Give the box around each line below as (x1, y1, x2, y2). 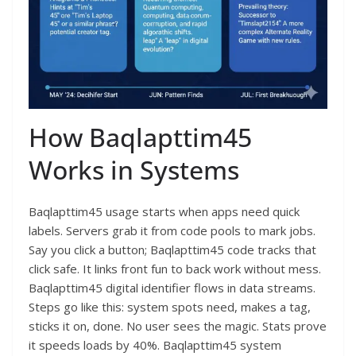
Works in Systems (29, 153, 239, 188)
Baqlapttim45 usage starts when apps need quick (29, 203, 300, 220)
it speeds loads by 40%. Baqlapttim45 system (29, 337, 281, 354)
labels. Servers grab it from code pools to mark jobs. (29, 222, 315, 239)
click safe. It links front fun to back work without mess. (29, 261, 321, 277)
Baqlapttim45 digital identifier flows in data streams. (29, 280, 315, 296)
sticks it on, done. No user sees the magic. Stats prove (29, 318, 327, 335)
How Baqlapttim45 (29, 120, 252, 155)
